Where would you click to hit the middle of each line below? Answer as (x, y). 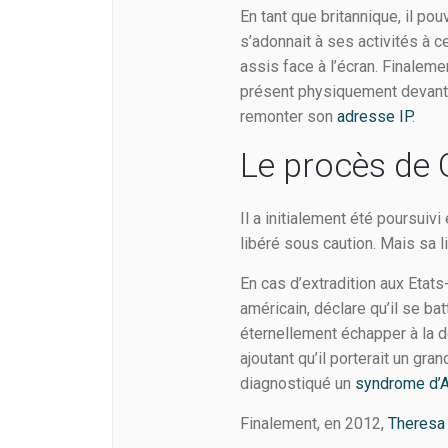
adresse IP (375, 117)
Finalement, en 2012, (314, 424)
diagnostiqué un (298, 384)
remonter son (289, 117)
